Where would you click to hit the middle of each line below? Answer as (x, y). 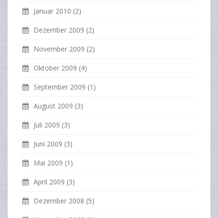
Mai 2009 (48, 163)
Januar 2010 (52, 11)
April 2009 (49, 182)
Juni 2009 (48, 144)
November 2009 (59, 49)
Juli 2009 (47, 125)
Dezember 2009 (59, 30)
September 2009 (60, 87)
